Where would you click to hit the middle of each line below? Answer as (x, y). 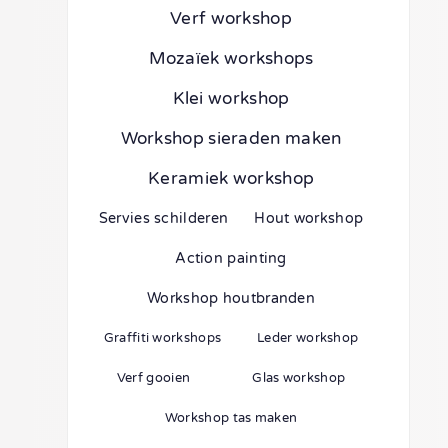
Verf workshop (231, 18)
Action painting (231, 258)
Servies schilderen (163, 218)
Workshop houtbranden (231, 298)
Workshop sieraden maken (231, 138)
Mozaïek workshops (231, 58)
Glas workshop (299, 378)
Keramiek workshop (231, 178)
